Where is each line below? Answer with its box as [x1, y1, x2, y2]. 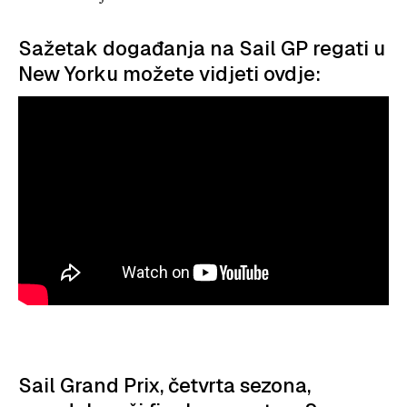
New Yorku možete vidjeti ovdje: [18, 60, 321, 86]
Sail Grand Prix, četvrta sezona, [18, 372, 311, 399]
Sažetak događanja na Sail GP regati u [18, 35, 385, 61]
